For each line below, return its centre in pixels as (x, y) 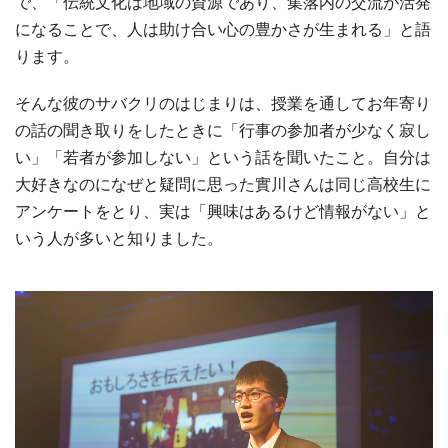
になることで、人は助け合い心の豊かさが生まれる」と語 (223, 29)
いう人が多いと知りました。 (119, 238)
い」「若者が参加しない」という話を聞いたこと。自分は (223, 157)
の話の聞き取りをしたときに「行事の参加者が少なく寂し (223, 130)
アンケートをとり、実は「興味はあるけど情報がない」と (223, 211)
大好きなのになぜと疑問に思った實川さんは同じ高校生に (223, 184)
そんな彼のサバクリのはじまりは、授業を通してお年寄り (223, 103)
